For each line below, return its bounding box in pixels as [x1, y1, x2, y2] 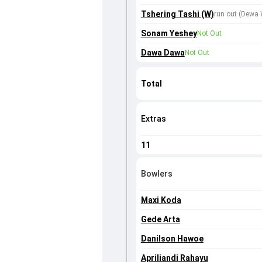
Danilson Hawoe [140, 234, 204, 244]
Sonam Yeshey [140, 29, 197, 39]
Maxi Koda [140, 195, 181, 205]
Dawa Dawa [140, 48, 185, 58]
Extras [140, 114, 166, 124]
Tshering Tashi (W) [140, 9, 214, 19]
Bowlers [140, 169, 173, 179]
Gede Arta [140, 215, 180, 225]
